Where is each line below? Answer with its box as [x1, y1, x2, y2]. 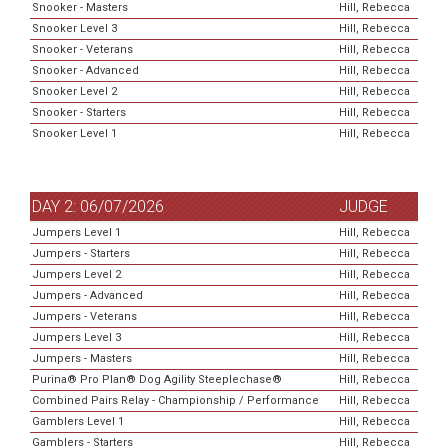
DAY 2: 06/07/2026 [32, 197, 165, 217]
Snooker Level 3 [32, 22, 118, 36]
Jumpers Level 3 [32, 331, 122, 345]
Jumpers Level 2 [32, 268, 122, 282]
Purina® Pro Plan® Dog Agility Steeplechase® [32, 373, 283, 387]
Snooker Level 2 [32, 85, 118, 99]
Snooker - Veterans [32, 43, 134, 57]
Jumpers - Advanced [32, 289, 144, 303]
